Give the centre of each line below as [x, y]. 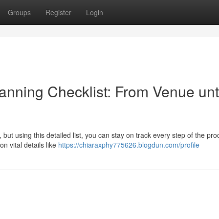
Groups [19, 12]
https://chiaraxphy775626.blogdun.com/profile [129, 145]
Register [58, 12]
